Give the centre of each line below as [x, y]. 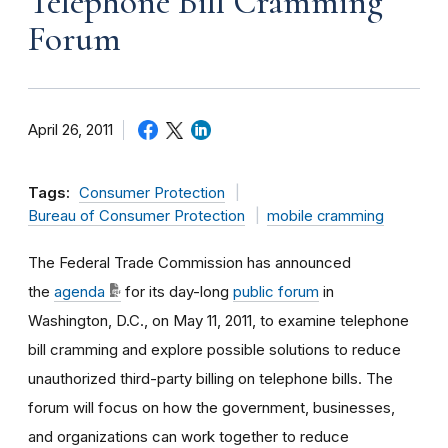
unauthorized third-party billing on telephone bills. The [210, 378]
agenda [79, 291]
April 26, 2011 [70, 129]
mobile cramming [325, 215]
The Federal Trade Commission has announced [189, 262]
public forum [276, 291]
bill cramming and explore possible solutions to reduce [214, 349]
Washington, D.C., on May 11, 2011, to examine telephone [218, 320]
